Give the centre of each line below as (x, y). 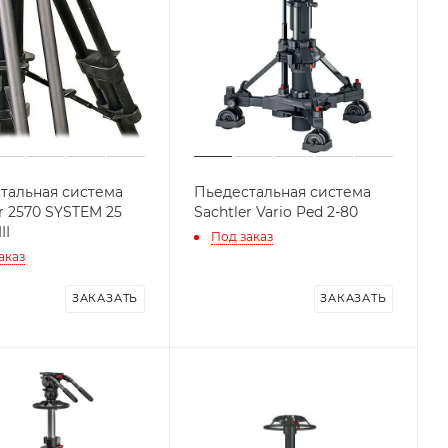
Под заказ (241, 236)
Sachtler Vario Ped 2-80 (275, 212)
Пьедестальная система (282, 192)
